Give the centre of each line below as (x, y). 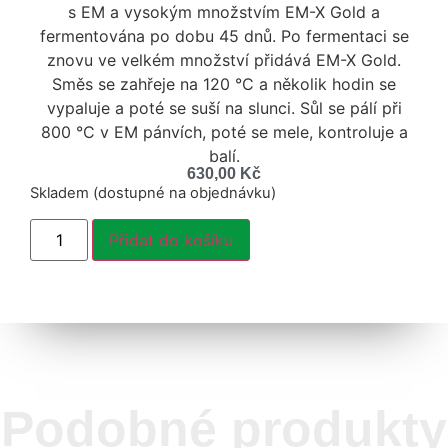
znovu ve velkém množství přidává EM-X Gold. (224, 60)
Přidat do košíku (171, 239)
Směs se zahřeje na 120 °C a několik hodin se (224, 84)
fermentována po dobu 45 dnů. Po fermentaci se (224, 36)
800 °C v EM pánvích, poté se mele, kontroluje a (224, 132)
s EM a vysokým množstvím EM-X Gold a (224, 12)
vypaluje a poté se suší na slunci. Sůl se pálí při (224, 108)
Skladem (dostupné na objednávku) (153, 193)
